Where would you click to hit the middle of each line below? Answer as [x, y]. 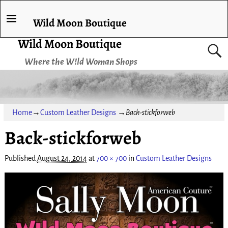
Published [21, 159]
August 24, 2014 [62, 159]
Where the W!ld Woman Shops [81, 62]
